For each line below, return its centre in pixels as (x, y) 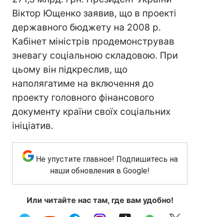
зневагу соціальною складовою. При (95, 55)
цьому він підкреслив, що (70, 70)
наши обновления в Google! (100, 171)
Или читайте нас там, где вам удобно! (100, 200)
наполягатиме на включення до (83, 84)
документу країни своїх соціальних (91, 112)
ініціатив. (33, 126)
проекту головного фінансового (83, 98)
